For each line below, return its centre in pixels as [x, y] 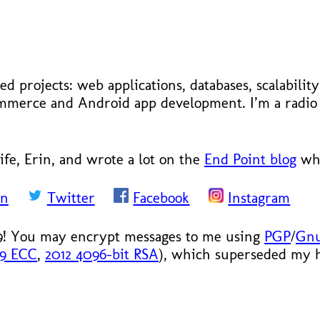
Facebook [161, 198]
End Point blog [250, 159]
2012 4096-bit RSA [102, 254]
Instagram [259, 198]
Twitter [71, 198]
